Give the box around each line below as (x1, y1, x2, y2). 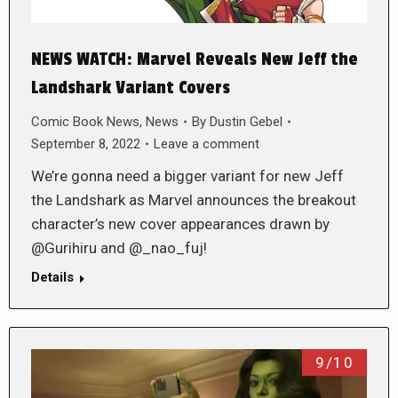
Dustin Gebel (210, 113, 283, 130)
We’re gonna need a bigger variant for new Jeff (31, 166, 344, 185)
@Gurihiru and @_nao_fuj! (31, 238, 207, 257)
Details (31, 268, 74, 285)
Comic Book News (31, 113, 139, 130)
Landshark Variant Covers (31, 76, 230, 99)
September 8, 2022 (31, 135, 140, 152)
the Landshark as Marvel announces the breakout (31, 190, 356, 209)
